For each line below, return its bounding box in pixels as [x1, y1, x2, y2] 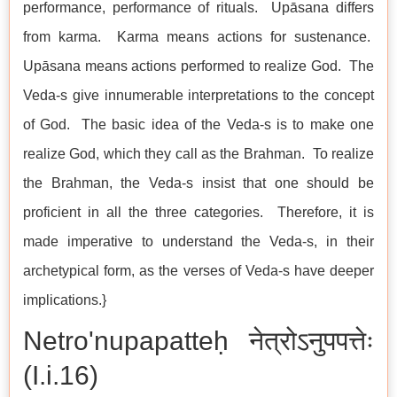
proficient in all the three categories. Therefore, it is [23, 205, 374, 221]
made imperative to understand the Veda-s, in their [23, 234, 374, 250]
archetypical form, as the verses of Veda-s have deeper [23, 263, 374, 279]
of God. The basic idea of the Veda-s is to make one [23, 117, 374, 133]
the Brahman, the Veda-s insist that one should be [23, 175, 374, 191]
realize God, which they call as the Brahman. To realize [23, 146, 374, 162]
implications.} [23, 292, 106, 308]
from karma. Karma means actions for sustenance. [23, 29, 374, 45]
